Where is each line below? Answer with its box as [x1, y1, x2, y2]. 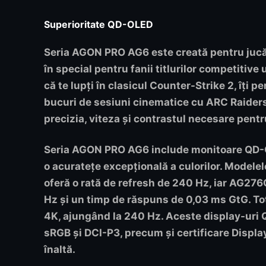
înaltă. [44, 243, 75, 255]
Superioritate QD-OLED [44, 18, 153, 31]
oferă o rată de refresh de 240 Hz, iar [44, 176, 229, 189]
